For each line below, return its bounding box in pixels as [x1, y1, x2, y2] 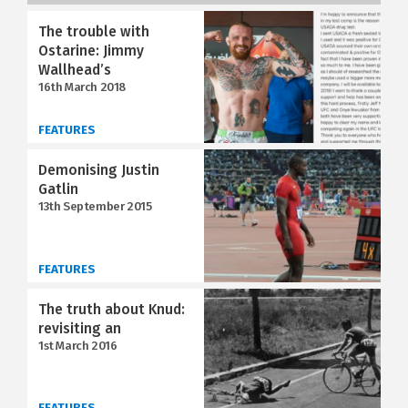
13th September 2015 [38, 199, 152, 215]
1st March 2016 [38, 337, 117, 353]
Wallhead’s [38, 60, 111, 78]
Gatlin [38, 180, 78, 199]
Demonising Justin [38, 161, 159, 179]
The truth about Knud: [38, 300, 185, 318]
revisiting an [38, 319, 121, 337]
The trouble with [38, 22, 149, 40]
